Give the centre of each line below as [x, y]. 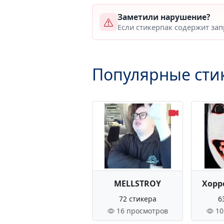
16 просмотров [142, 211]
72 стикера [137, 199]
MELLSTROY [138, 183]
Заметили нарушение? [164, 17]
